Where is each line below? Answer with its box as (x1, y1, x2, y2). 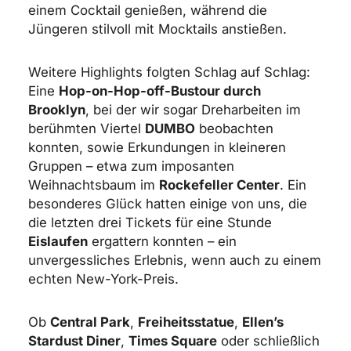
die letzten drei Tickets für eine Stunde (27, 215, 272, 231)
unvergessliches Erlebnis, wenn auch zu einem (27, 252, 321, 269)
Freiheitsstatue (137, 313, 234, 330)
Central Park (49, 313, 130, 330)
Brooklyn (27, 102, 85, 118)
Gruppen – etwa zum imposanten (27, 158, 234, 175)
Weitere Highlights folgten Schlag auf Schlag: (27, 64, 310, 81)
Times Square (128, 332, 217, 349)
